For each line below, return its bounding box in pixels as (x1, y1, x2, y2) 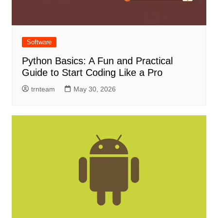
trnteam (31, 85, 55, 93)
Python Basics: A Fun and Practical (21, 55, 173, 67)
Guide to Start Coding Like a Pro (21, 67, 163, 78)
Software (26, 38, 52, 46)
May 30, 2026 (73, 85, 116, 93)
